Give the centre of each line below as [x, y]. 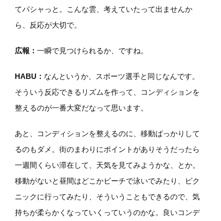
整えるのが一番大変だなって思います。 [81, 108]
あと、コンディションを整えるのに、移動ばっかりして [107, 134]
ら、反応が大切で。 [48, 25]
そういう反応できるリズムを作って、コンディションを [107, 92]
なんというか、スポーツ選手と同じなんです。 [122, 76]
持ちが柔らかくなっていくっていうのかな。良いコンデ [107, 213]
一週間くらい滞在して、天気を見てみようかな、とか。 [107, 165]
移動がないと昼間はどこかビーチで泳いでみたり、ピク [107, 181]
